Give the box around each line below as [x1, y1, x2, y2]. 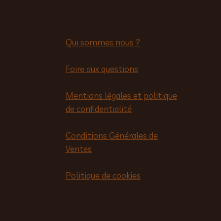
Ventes [65, 144, 92, 154]
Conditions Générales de [65, 130, 158, 141]
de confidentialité [65, 104, 132, 114]
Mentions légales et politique [65, 90, 177, 101]
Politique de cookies [65, 170, 141, 181]
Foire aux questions [65, 64, 138, 74]
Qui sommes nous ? [65, 37, 140, 48]
